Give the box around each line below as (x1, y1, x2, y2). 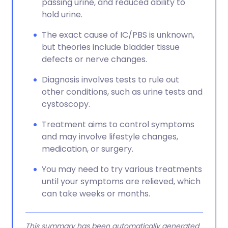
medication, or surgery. (42, 143, 133, 155)
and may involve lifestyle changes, (42, 131, 178, 142)
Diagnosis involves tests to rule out (42, 74, 179, 85)
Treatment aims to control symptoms (42, 119, 194, 130)
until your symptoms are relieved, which (42, 176, 201, 187)
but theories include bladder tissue (42, 41, 180, 53)
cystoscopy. (42, 98, 90, 110)
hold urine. (42, 9, 82, 20)
